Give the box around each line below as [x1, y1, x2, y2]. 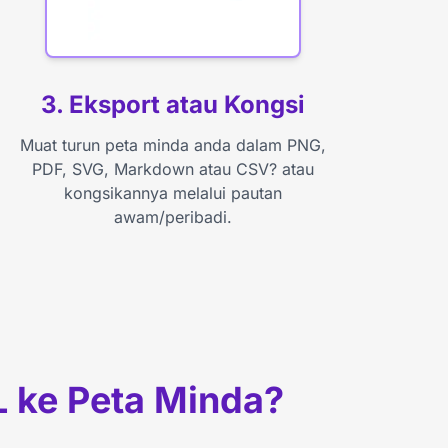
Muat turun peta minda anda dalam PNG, [20, 134, 327, 155]
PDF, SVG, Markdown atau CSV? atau [32, 158, 315, 179]
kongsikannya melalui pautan [64, 182, 283, 203]
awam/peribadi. [114, 206, 233, 227]
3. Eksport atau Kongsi [41, 89, 306, 119]
